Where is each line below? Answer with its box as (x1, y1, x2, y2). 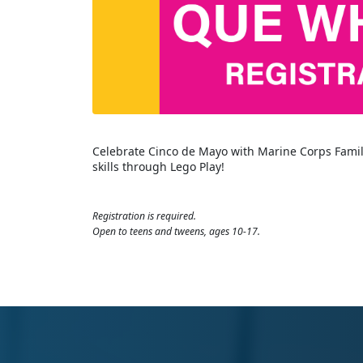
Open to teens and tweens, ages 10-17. (92, 224, 260, 239)
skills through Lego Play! (92, 159, 224, 175)
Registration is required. (92, 209, 196, 224)
